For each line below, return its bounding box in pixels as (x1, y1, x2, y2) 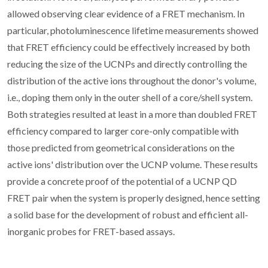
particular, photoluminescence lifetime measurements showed (7, 24, 258, 36)
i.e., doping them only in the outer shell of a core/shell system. (7, 91, 252, 103)
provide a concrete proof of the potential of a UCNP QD (7, 175, 237, 187)
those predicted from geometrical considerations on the (7, 141, 234, 153)
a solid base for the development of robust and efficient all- (7, 208, 248, 220)
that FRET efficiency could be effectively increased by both (7, 41, 250, 53)
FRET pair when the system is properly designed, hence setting (7, 191, 260, 203)
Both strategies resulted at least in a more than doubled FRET (7, 108, 257, 120)
